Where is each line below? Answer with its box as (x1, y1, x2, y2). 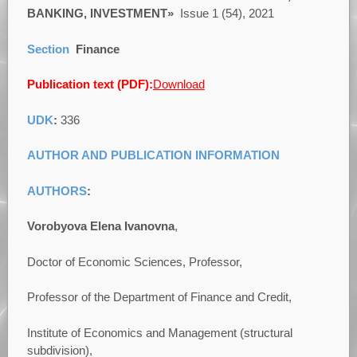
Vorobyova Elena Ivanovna (26, 219, 175, 233)
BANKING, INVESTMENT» (26, 6, 174, 21)
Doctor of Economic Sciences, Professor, (26, 254, 242, 269)
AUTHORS (26, 183, 87, 198)
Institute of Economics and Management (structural (26, 325, 292, 339)
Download (152, 77, 205, 92)
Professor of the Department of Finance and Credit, (26, 290, 292, 304)
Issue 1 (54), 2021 (179, 6, 274, 21)
